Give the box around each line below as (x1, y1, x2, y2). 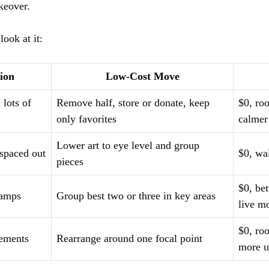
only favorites (56, 113, 116, 125)
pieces (56, 156, 83, 168)
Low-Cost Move (105, 70, 180, 83)
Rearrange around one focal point (56, 232, 202, 245)
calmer (238, 113, 268, 125)
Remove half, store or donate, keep (56, 97, 210, 109)
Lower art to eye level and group (56, 139, 199, 152)
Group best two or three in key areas (56, 190, 216, 202)
